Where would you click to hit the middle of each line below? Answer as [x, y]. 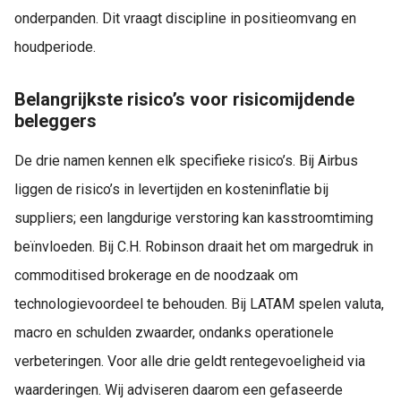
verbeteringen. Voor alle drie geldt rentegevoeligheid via [190, 361]
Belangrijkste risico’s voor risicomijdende [184, 100]
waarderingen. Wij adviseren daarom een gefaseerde [179, 389]
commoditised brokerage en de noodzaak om [156, 275]
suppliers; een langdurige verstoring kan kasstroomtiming [194, 218]
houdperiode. [55, 47]
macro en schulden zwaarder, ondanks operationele [174, 332]
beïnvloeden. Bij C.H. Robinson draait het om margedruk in [194, 246]
